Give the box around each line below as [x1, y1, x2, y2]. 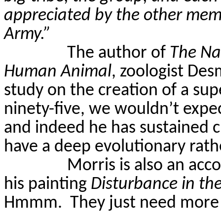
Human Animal [4, 63, 111, 81]
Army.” [4, 26, 51, 44]
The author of [67, 44, 170, 63]
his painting [4, 176, 91, 194]
